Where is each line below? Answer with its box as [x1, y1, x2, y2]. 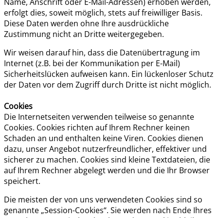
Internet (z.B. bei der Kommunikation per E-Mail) [4, 57, 180, 69]
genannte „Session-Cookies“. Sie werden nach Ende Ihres [4, 204, 212, 216]
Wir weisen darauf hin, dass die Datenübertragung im [4, 47, 200, 58]
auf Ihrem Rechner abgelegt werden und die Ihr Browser [4, 164, 210, 176]
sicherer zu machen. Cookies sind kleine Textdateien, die [4, 154, 210, 165]
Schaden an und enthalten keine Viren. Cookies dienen [4, 132, 203, 144]
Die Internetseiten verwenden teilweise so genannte [4, 111, 194, 122]
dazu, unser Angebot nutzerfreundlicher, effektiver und [4, 143, 207, 154]
